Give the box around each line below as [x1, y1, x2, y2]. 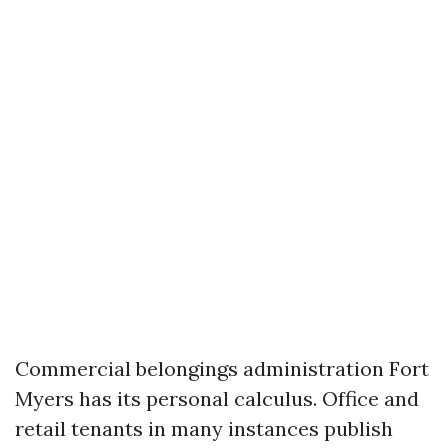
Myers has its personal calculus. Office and [15, 386, 419, 411]
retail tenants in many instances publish [15, 416, 393, 441]
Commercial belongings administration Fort [15, 356, 429, 381]
